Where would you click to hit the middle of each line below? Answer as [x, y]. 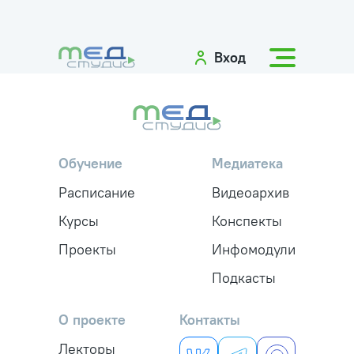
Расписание [97, 192]
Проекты [87, 249]
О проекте [92, 320]
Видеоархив [250, 192]
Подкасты [244, 278]
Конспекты [247, 221]
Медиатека [247, 163]
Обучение [90, 163]
